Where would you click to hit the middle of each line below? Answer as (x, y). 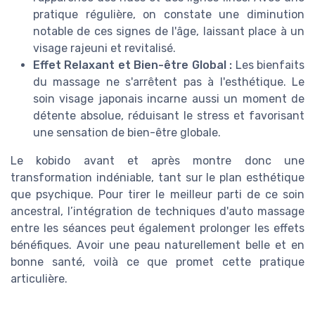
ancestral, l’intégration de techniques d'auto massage (157, 211)
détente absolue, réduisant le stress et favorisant (169, 115)
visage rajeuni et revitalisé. (104, 48)
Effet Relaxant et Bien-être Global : (133, 65)
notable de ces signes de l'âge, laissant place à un (169, 31)
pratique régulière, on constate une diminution (169, 14)
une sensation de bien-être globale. (127, 132)
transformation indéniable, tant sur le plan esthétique (157, 177)
